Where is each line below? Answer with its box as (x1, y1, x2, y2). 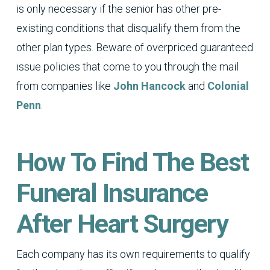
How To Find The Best (16, 147, 249, 178)
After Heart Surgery (16, 209, 228, 239)
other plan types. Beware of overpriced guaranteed (16, 40, 253, 54)
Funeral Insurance (16, 178, 208, 209)
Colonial (207, 79, 249, 92)
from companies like (16, 79, 113, 92)
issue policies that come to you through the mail (16, 60, 239, 73)
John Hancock (113, 79, 186, 92)
